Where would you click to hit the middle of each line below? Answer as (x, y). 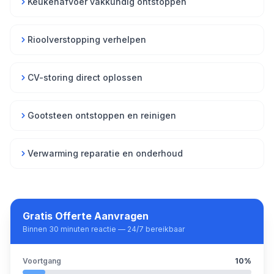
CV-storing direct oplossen (85, 77)
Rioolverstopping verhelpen (87, 39)
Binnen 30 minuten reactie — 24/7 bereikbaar (104, 229)
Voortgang (42, 261)
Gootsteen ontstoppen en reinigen (102, 115)
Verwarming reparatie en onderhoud (105, 153)
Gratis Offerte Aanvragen (86, 216)
